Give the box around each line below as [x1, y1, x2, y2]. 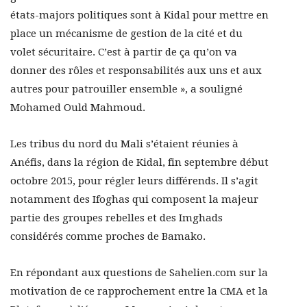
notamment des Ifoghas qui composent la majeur [10, 193, 258, 206]
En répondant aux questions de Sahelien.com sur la [10, 267, 268, 280]
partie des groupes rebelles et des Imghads [10, 212, 223, 225]
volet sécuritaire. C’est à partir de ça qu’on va [10, 46, 237, 59]
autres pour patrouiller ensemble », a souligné [10, 83, 243, 96]
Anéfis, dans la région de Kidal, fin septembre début [10, 156, 269, 169]
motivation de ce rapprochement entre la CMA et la [10, 285, 268, 298]
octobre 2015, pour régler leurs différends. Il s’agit [10, 175, 258, 188]
